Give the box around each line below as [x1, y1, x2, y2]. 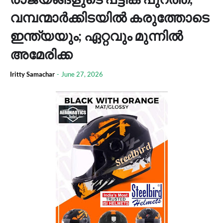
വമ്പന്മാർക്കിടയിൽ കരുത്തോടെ [10, 9, 209, 25]
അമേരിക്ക [10, 46, 72, 62]
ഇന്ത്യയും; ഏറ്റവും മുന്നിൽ [10, 27, 183, 44]
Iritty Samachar [10, 70, 55, 78]
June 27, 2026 [61, 70, 103, 78]
